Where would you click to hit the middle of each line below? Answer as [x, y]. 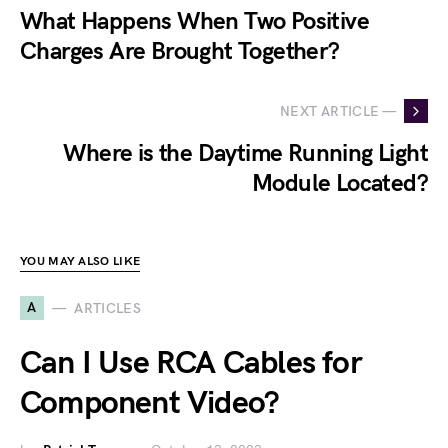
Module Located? [340, 183]
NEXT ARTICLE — [338, 111]
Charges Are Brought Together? [180, 51]
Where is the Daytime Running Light [245, 153]
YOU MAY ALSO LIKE [80, 261]
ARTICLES [108, 308]
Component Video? [150, 403]
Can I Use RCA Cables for [191, 363]
